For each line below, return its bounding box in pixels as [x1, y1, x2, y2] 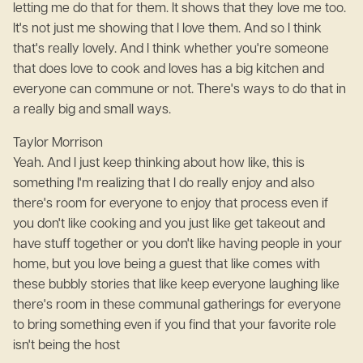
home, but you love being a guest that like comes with [13, 258, 320, 271]
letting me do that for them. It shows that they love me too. [13, 2, 346, 15]
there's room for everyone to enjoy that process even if [13, 198, 328, 211]
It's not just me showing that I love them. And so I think [13, 23, 322, 36]
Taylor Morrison [13, 137, 109, 150]
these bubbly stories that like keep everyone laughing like [13, 279, 340, 292]
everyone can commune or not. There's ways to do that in [13, 83, 346, 96]
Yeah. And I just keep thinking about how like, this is [13, 157, 305, 170]
